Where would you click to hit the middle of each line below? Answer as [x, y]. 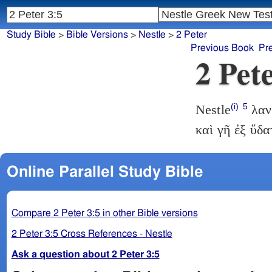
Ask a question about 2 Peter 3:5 [85, 254]
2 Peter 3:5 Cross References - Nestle [92, 233]
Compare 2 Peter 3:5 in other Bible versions [104, 213]
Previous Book [223, 48]
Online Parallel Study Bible [105, 172]
